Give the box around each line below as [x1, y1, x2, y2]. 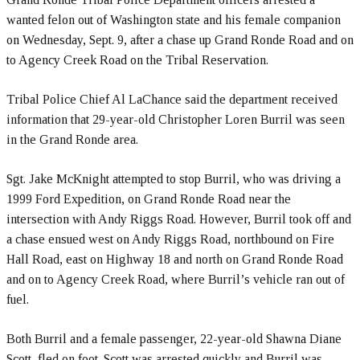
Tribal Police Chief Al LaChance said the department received [6, 92, 337, 106]
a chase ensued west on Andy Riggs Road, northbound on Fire [6, 232, 334, 246]
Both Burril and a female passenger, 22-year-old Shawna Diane [6, 332, 342, 346]
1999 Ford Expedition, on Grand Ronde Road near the [6, 192, 291, 206]
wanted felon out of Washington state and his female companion [6, 13, 341, 27]
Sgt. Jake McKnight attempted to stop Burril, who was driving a [6, 172, 341, 186]
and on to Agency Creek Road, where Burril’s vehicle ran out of [6, 272, 345, 286]
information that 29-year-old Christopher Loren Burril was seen [6, 112, 345, 126]
